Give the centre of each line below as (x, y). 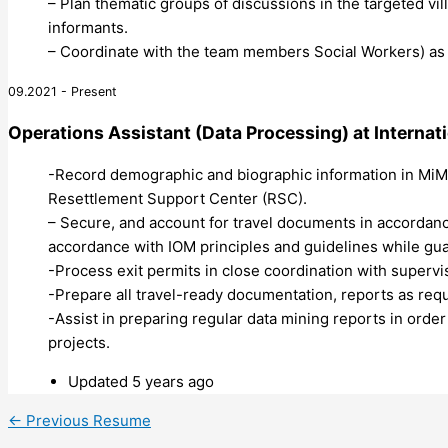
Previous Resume (86, 420)
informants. (88, 27)
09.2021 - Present (62, 91)
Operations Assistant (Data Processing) (178, 133)
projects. (79, 342)
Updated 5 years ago (141, 381)
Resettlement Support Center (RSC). (177, 198)
